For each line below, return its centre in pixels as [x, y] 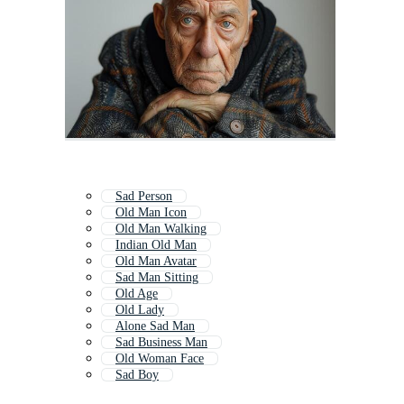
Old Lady [140, 310]
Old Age [137, 294]
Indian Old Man [156, 245]
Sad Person [144, 197]
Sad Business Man [161, 343]
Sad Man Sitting [157, 278]
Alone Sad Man [155, 326]
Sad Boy [137, 375]
